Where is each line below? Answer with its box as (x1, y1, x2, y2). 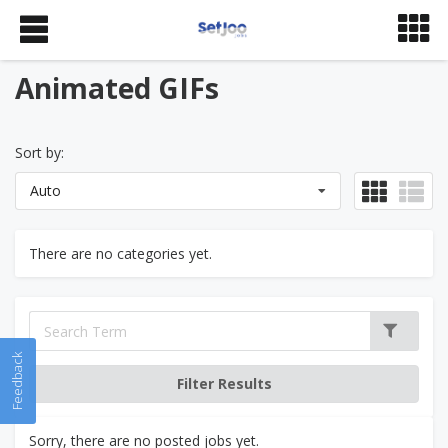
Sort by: (15, 143, 64, 162)
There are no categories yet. (29, 244, 212, 263)
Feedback (8, 352, 26, 410)
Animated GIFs (15, 69, 219, 107)
